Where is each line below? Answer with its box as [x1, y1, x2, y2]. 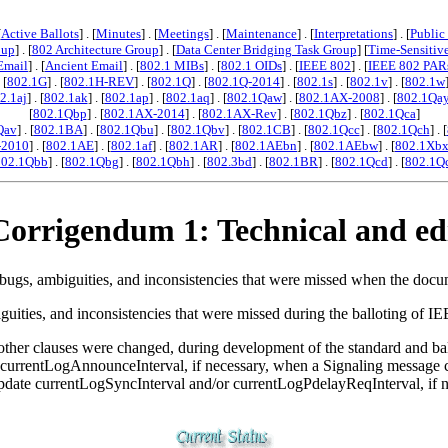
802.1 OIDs [221, 58, 282, 73]
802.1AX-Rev [201, 106, 277, 121]
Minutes [96, 26, 141, 41]
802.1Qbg [65, 154, 119, 169]
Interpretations [314, 26, 393, 41]
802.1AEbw [314, 138, 378, 153]
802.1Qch [376, 122, 430, 137]
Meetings [158, 26, 209, 41]
